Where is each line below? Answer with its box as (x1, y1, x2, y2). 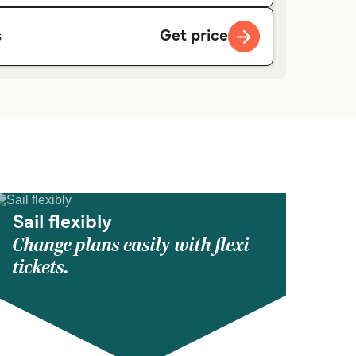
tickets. (13, 256, 69, 280)
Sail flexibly (13, 215, 112, 233)
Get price (159, 29, 228, 44)
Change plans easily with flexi (13, 234, 250, 257)
